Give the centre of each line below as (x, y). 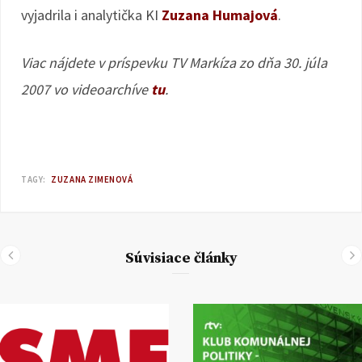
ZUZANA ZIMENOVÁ (92, 179)
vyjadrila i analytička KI (91, 15)
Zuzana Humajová (220, 15)
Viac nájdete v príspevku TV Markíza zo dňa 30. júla (174, 63)
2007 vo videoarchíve (86, 89)
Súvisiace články (181, 258)
